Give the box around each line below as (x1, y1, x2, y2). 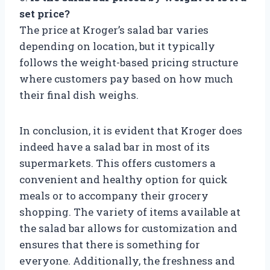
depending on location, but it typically (19, 39, 215, 53)
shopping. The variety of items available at (19, 204, 240, 219)
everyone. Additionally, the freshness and (19, 253, 235, 268)
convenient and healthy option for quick (19, 172, 228, 186)
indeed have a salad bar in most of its (19, 139, 210, 154)
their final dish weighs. (19, 87, 139, 102)
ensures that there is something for (19, 237, 200, 251)
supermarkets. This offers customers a (19, 155, 216, 170)
